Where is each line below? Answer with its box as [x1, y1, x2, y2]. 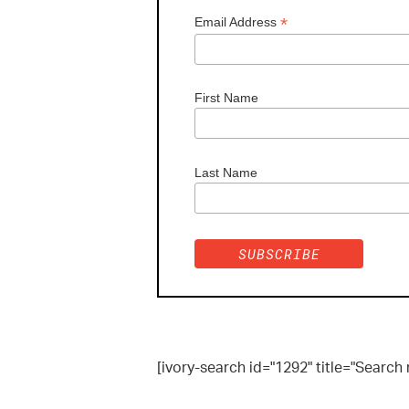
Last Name [194, 164, 258, 180]
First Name [194, 90, 259, 106]
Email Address [194, 14, 281, 29]
